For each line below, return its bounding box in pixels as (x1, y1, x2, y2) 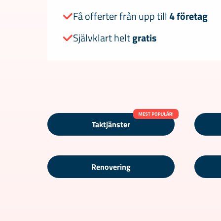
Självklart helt (73, 30, 132, 46)
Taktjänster (92, 118, 130, 131)
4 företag (169, 8, 208, 24)
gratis (132, 30, 156, 46)
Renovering (91, 161, 131, 173)
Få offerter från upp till (73, 8, 169, 24)
